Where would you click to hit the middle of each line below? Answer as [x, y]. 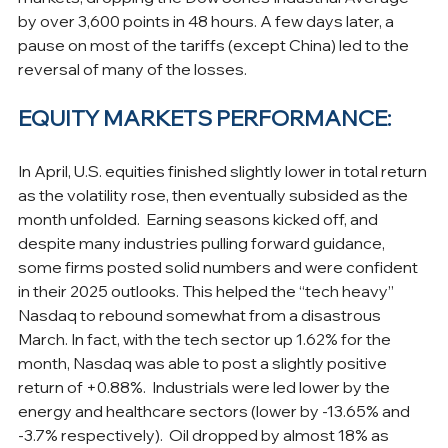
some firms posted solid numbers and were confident [219, 266]
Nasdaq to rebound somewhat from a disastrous [201, 314]
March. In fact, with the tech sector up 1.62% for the [206, 338]
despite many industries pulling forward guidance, [203, 242]
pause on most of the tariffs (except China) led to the [215, 44]
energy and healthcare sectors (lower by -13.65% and [215, 410]
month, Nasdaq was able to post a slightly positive [204, 362]
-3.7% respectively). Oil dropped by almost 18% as [205, 434]
